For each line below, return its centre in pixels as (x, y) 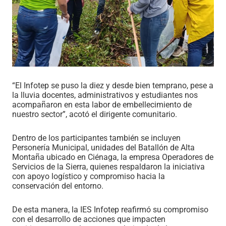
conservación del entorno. (58, 186)
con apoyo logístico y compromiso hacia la (89, 176)
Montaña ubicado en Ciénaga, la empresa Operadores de (113, 157)
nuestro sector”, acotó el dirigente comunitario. (95, 114)
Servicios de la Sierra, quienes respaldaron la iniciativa (108, 166)
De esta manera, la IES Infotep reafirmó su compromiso (110, 209)
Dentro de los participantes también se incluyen (96, 138)
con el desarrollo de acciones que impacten (89, 219)
